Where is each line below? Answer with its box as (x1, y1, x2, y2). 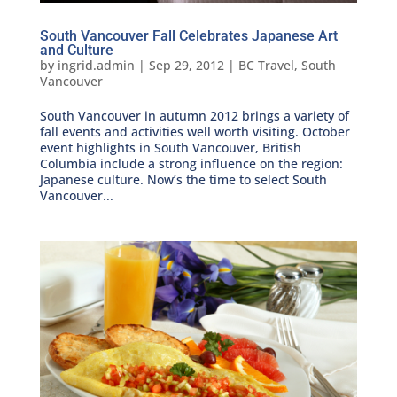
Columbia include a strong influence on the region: (39, 154, 343, 172)
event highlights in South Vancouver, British (39, 138, 301, 156)
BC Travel (237, 56, 294, 74)
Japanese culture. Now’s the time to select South (39, 170, 327, 188)
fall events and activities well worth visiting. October (39, 122, 350, 140)
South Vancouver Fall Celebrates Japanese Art (39, 27, 338, 44)
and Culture (39, 41, 113, 58)
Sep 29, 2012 (148, 56, 224, 74)
